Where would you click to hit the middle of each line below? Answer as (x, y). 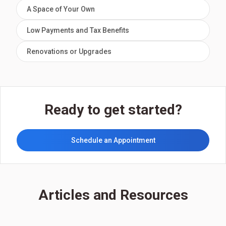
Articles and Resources (113, 195)
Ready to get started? (113, 109)
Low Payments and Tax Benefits (78, 30)
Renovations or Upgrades (69, 51)
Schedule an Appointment (113, 140)
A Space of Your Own (61, 9)
